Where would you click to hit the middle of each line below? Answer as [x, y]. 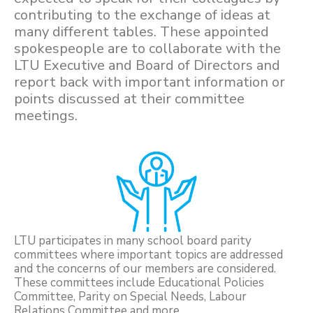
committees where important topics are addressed [148, 255]
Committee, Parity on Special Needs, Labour [130, 297]
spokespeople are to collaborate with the [147, 49]
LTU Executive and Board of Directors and [147, 66]
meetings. [46, 116]
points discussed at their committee [129, 99]
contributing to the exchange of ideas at [142, 15]
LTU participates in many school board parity [133, 241]
